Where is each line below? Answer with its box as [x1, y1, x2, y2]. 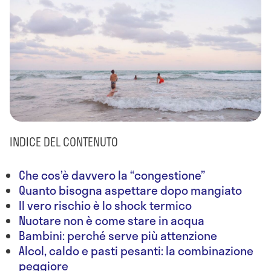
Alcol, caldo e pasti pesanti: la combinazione [19, 241, 253, 260]
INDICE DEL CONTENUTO [10, 132, 118, 151]
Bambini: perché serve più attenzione [19, 226, 217, 244]
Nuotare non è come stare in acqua [19, 211, 204, 229]
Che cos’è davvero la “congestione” [19, 166, 205, 184]
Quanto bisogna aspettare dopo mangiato [19, 181, 242, 199]
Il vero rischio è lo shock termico [19, 196, 192, 214]
